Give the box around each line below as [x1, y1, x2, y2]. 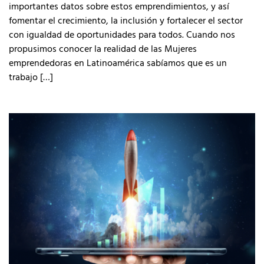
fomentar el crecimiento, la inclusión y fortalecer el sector [9, 13, 243, 27]
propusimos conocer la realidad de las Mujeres [9, 41, 197, 55]
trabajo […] [9, 70, 53, 84]
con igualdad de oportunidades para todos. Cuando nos [9, 27, 235, 41]
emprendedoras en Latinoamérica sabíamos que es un [9, 55, 227, 70]
